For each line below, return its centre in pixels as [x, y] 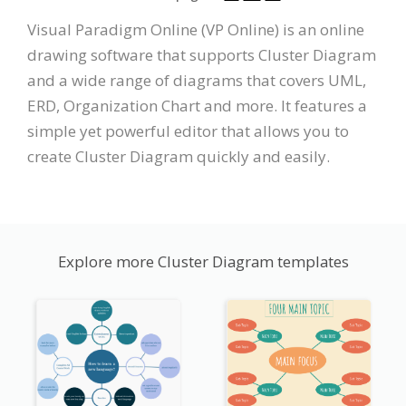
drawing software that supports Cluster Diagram [202, 54]
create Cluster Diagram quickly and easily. [179, 156]
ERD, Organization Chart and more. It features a [197, 105]
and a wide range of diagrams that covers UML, [197, 80]
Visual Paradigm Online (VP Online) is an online [196, 29]
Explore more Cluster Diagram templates [203, 261]
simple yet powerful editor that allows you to [188, 130]
